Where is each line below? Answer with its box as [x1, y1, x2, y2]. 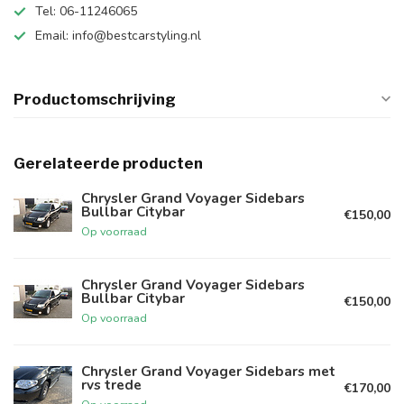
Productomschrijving [14, 90, 176, 108]
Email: [35, 27, 72, 44]
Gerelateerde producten [14, 154, 203, 172]
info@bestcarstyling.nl [72, 27, 201, 44]
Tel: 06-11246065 [35, 3, 137, 20]
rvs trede [81, 374, 142, 394]
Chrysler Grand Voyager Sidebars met [81, 361, 335, 381]
